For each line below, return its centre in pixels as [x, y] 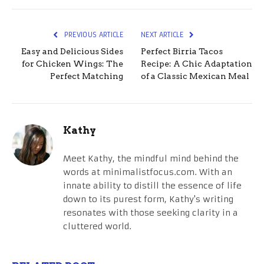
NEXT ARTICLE [163, 34]
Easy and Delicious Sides [72, 51]
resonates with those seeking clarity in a [151, 212]
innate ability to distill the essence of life [152, 185]
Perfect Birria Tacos [182, 51]
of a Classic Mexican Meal [195, 76]
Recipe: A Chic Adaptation [197, 63]
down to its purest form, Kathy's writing [148, 199]
